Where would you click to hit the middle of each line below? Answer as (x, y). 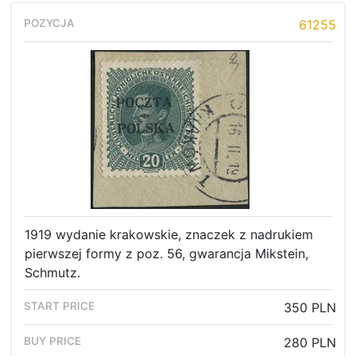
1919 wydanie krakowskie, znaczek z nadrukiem (169, 235)
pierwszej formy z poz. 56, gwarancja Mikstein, (166, 254)
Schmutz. (52, 273)
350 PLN (310, 308)
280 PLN (310, 343)
